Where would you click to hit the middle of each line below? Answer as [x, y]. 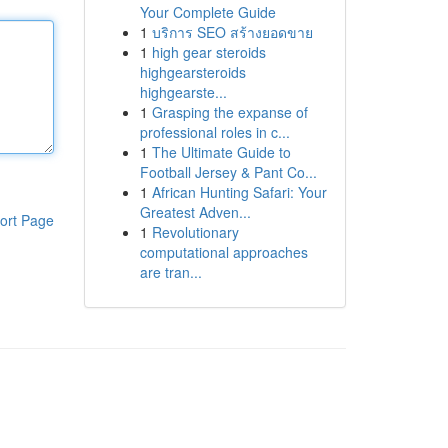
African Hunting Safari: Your [239, 192]
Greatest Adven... [195, 212]
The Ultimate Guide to [221, 152]
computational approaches [223, 252]
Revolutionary [195, 232]
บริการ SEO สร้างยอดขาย [232, 32]
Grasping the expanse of [229, 112]
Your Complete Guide [207, 12]
